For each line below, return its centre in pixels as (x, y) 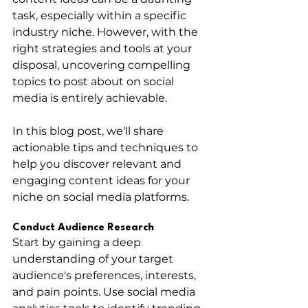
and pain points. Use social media (105, 291)
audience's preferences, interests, (106, 275)
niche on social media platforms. (101, 197)
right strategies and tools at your (103, 48)
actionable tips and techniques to (107, 147)
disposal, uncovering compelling (103, 65)
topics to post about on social (95, 81)
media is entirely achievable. (91, 98)
